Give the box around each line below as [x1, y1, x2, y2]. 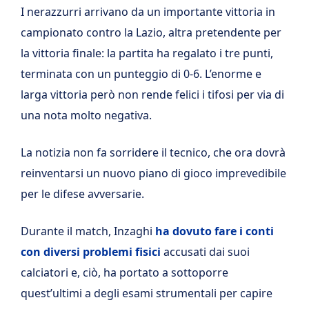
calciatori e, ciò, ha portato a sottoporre [21, 265, 228, 280]
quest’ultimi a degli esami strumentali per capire [21, 286, 272, 301]
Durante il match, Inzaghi [21, 223, 155, 239]
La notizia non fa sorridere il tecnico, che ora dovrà [21, 145, 286, 160]
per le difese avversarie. [21, 186, 144, 201]
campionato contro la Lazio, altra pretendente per [21, 25, 281, 40]
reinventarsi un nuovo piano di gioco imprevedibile [21, 166, 286, 181]
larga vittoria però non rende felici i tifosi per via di [21, 87, 284, 102]
